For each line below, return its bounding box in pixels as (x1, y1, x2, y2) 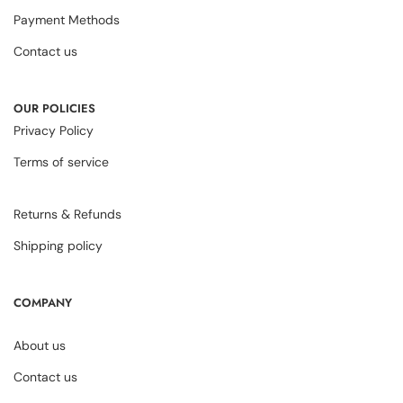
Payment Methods (13, 12, 120, 29)
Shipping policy (13, 237, 103, 255)
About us (13, 337, 66, 354)
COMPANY (13, 294, 72, 312)
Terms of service (13, 154, 109, 171)
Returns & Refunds (13, 206, 121, 223)
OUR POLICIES (13, 100, 95, 118)
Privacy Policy (13, 122, 94, 139)
